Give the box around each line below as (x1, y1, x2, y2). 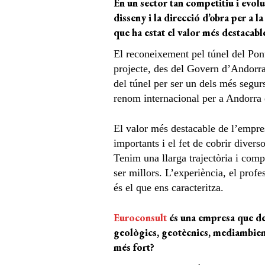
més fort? (114, 240, 154, 254)
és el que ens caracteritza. (114, 181, 224, 193)
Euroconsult (114, 211, 167, 224)
